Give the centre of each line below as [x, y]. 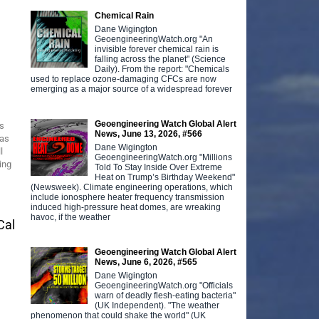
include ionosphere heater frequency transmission [128, 197]
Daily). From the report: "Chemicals [162, 69]
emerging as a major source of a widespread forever [132, 89]
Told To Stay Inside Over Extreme [159, 167]
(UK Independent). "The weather [157, 305]
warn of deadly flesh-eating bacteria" [166, 295]
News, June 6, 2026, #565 [146, 262]
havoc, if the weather [71, 217]
